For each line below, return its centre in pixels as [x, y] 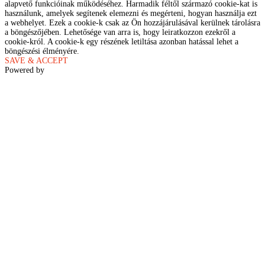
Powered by [26, 70]
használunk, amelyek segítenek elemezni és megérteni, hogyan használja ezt [131, 14]
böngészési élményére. [42, 51]
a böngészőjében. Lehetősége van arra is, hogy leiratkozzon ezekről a [120, 33]
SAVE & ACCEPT [36, 61]
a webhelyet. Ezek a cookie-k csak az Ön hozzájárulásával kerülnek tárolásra [132, 23]
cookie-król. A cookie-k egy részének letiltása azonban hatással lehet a [122, 42]
